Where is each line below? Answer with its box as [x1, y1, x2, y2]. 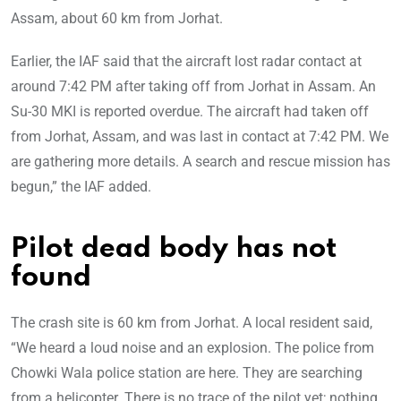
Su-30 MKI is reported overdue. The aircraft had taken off [11, 103, 369, 121]
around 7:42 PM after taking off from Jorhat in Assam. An [11, 78, 376, 96]
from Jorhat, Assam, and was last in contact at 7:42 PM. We [11, 128, 388, 146]
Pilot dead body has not [11, 235, 337, 264]
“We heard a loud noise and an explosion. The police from [11, 339, 374, 357]
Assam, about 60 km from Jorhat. [11, 10, 223, 28]
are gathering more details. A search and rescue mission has [11, 153, 390, 171]
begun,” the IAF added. [11, 178, 151, 196]
